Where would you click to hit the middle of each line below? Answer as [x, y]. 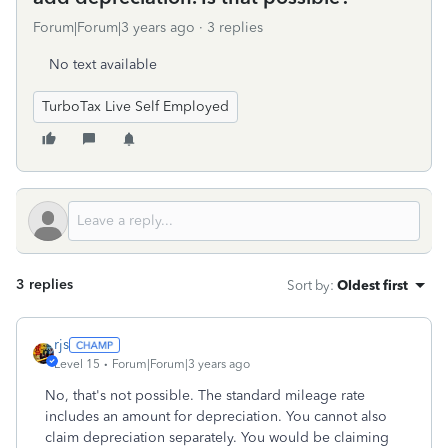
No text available [103, 64]
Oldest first [372, 285]
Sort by [308, 285]
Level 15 [77, 364]
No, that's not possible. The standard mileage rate [205, 395]
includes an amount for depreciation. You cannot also [216, 416]
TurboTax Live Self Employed [135, 106]
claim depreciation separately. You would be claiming [217, 437]
